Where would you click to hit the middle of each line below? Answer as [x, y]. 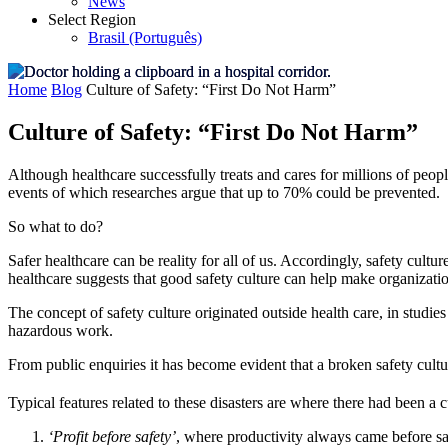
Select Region [92, 19]
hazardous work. [60, 330]
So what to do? [55, 226]
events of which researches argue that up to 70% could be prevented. [224, 192]
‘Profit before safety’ [112, 437]
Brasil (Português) [145, 37]
